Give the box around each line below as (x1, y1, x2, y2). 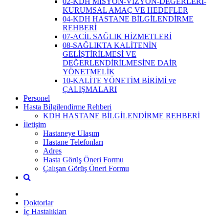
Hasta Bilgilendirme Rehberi (23, 102, 111, 111)
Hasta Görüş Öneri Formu (43, 155, 124, 164)
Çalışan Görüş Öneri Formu (43, 164, 129, 173)
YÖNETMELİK (63, 67, 115, 76)
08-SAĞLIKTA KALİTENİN (63, 41, 157, 49)
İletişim (23, 120, 46, 129)
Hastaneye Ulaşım (43, 129, 99, 137)
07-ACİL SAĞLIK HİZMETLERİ (63, 32, 172, 41)
